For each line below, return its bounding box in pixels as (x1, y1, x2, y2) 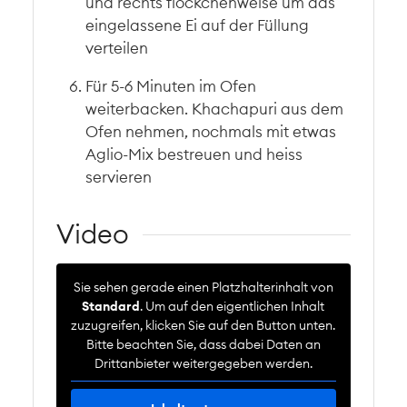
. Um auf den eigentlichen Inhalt (140, 297, 325, 314)
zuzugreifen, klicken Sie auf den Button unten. (71, 316, 336, 333)
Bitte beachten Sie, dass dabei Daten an (85, 335, 321, 352)
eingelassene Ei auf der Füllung (85, 15, 310, 35)
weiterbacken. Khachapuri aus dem (85, 98, 344, 118)
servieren (85, 166, 153, 186)
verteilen (85, 38, 149, 58)
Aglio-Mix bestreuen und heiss (85, 144, 303, 164)
